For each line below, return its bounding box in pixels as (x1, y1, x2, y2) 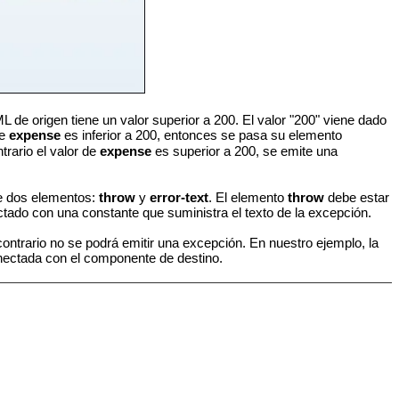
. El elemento (208, 190, 289, 205)
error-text (150, 190, 209, 205)
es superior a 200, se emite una (151, 142, 338, 159)
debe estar (324, 190, 390, 205)
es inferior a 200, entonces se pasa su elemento (60, 126, 342, 142)
